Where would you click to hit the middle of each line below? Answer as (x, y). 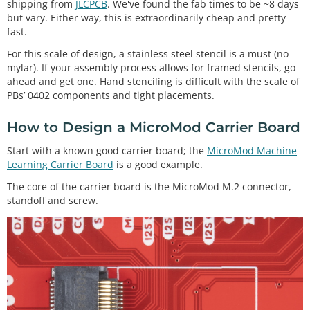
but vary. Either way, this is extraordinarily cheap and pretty (146, 17)
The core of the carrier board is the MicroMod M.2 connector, (149, 187)
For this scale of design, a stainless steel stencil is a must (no (148, 54)
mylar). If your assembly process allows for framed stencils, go (151, 68)
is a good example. (158, 164)
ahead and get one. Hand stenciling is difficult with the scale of (153, 82)
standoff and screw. (53, 201)
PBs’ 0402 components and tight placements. (111, 95)
